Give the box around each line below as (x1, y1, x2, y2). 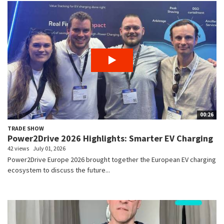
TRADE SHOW (7, 124, 44, 132)
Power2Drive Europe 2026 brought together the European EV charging (7, 155, 216, 164)
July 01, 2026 (33, 144, 65, 152)
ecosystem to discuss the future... (7, 165, 110, 175)
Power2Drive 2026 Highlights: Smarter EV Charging (7, 132, 213, 144)
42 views (7, 144, 29, 152)
